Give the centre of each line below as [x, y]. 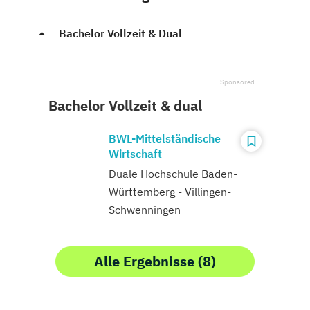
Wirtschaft [135, 153]
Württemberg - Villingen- [170, 191]
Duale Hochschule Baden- [173, 173]
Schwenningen [145, 209]
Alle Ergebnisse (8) [155, 261]
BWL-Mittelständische [165, 138]
